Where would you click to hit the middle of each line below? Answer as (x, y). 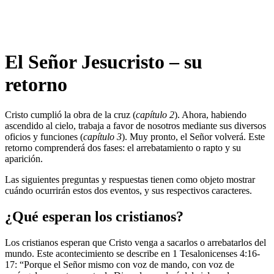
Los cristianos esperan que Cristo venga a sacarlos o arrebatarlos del (135, 242)
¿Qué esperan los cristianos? (94, 216)
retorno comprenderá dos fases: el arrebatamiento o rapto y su (123, 147)
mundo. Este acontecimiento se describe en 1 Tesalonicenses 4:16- (132, 253)
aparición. (24, 158)
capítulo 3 (102, 136)
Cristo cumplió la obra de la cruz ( (70, 114)
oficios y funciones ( (44, 136)
